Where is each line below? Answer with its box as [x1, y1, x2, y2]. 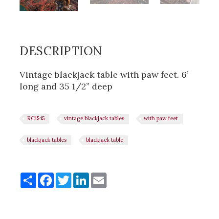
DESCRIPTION [20, 44, 103, 59]
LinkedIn [89, 171, 126, 182]
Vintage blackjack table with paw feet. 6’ [20, 69, 188, 80]
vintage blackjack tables [64, 115, 124, 122]
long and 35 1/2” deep [20, 81, 112, 92]
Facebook [54, 171, 93, 182]
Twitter [71, 171, 103, 182]
